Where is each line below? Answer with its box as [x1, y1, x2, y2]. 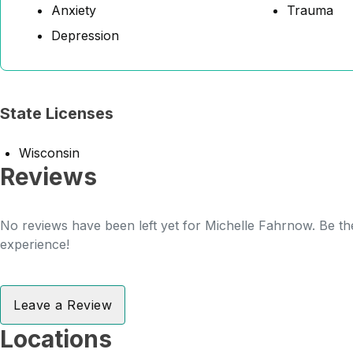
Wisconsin [19, 145, 80, 161]
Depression [51, 28, 119, 43]
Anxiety [51, 2, 96, 18]
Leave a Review [13, 297, 112, 313]
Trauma [287, 2, 333, 18]
